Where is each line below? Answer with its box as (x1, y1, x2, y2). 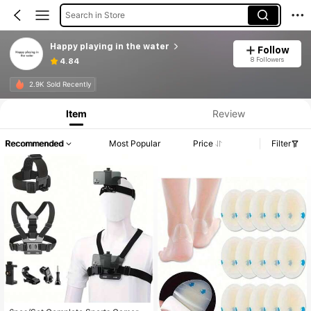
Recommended (5, 138, 63, 149)
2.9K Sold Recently (28, 80, 92, 89)
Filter (271, 138, 291, 149)
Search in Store (65, 9, 125, 20)
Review (212, 107, 245, 119)
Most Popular (109, 138, 161, 149)
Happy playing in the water (49, 41, 169, 51)
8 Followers (250, 55, 284, 63)
